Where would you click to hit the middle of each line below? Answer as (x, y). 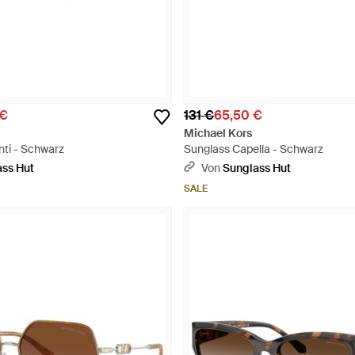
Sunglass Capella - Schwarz (254, 149)
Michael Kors (218, 133)
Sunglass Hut (257, 168)
